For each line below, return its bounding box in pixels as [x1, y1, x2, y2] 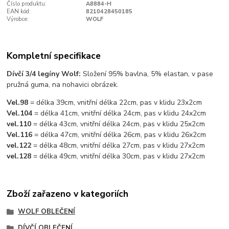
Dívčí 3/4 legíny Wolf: [7, 68, 83, 79]
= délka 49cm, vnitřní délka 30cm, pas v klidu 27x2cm [33, 151, 205, 161]
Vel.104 [7, 108, 33, 118]
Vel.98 [7, 97, 31, 107]
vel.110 [7, 119, 32, 129]
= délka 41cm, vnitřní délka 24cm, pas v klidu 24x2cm [32, 108, 207, 118]
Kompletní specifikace [7, 49, 101, 62]
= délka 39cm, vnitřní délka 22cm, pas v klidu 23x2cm [30, 97, 202, 107]
